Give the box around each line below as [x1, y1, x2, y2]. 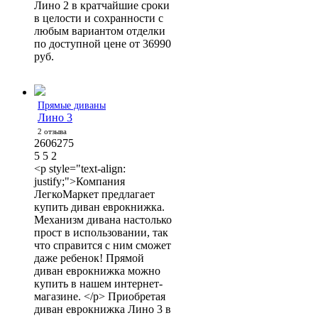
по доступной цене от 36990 [34, 37, 171, 50]
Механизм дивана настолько [34, 213, 172, 226]
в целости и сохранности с [34, 11, 163, 24]
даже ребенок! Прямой [34, 251, 144, 264]
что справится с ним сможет [34, 238, 171, 251]
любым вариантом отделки [34, 24, 165, 37]
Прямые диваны [38, 99, 106, 111]
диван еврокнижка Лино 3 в [34, 302, 171, 315]
